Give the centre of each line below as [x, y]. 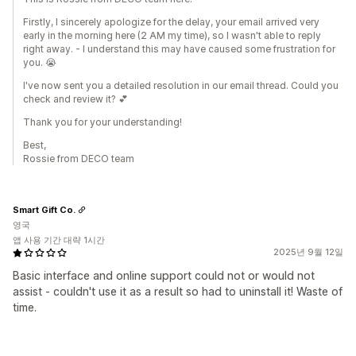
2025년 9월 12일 [308, 252]
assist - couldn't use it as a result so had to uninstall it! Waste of [178, 291]
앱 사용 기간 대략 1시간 [59, 240]
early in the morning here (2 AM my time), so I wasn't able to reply [172, 35]
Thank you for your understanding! [103, 122]
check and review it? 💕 [75, 99]
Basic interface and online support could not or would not [164, 275]
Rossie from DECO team [79, 159]
